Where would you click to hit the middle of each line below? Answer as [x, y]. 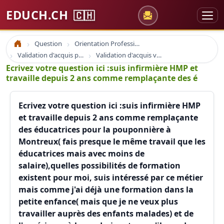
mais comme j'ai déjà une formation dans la [106, 189]
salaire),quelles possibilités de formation [99, 165]
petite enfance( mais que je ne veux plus [98, 201]
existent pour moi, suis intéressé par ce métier [111, 177]
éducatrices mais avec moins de [81, 153]
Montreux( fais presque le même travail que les [112, 141]
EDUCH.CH [39, 15]
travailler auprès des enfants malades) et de [106, 213]
